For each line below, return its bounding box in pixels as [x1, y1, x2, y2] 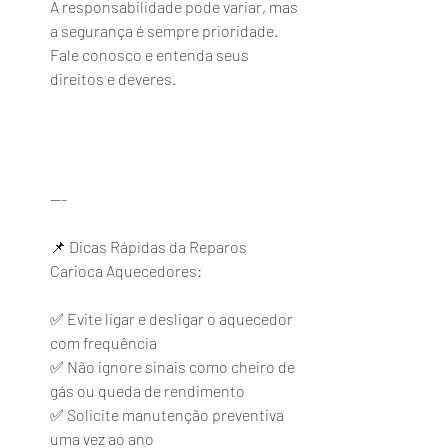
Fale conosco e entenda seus [50, 45, 252, 64]
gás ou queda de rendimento [50, 381, 245, 400]
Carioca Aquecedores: [50, 261, 202, 280]
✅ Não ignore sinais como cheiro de [50, 357, 298, 376]
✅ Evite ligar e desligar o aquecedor [50, 309, 296, 328]
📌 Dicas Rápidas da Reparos [50, 237, 250, 256]
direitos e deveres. [50, 69, 176, 88]
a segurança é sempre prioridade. [50, 21, 281, 40]
